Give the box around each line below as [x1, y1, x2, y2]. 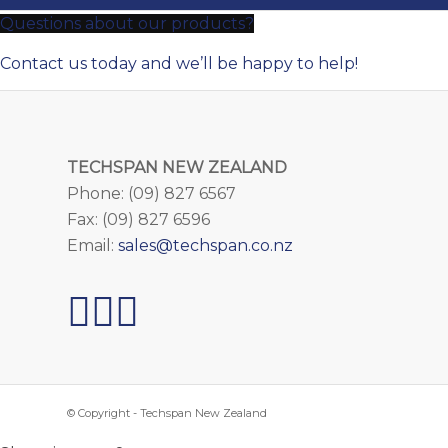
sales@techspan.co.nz [118, 235, 293, 255]
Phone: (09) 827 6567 [67, 183, 236, 203]
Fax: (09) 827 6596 [67, 209, 210, 229]
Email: [67, 235, 118, 255]
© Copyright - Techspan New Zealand [67, 405, 267, 420]
